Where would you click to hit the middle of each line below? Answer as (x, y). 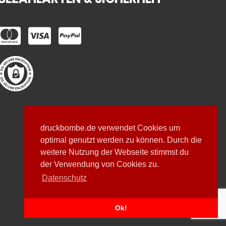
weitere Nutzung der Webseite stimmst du (115, 152)
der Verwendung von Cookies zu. (100, 164)
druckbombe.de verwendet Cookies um (110, 128)
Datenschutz (65, 178)
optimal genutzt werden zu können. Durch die (121, 140)
